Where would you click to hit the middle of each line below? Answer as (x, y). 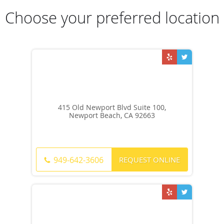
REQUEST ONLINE (149, 159)
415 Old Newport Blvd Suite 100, (112, 107)
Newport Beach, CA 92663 (112, 115)
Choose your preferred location (112, 18)
